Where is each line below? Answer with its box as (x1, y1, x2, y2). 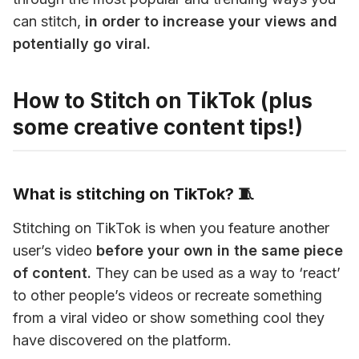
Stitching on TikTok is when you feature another (13, 220, 329, 236)
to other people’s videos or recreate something (13, 287, 322, 304)
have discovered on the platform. (13, 332, 232, 349)
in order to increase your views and (85, 13, 337, 30)
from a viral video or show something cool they (13, 309, 325, 326)
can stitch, (13, 13, 85, 30)
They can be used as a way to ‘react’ (91, 264, 341, 281)
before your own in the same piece (96, 242, 343, 259)
